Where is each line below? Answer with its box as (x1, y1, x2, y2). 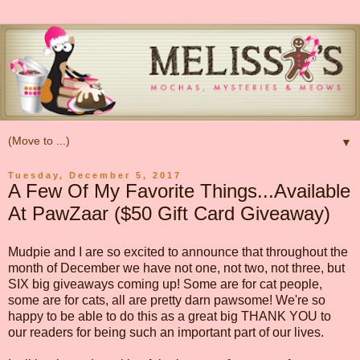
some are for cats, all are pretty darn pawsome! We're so (8, 292, 325, 307)
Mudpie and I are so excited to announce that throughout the (8, 244, 348, 259)
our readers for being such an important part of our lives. (8, 325, 324, 339)
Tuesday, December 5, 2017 (8, 170, 182, 180)
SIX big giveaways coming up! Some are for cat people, (8, 276, 322, 291)
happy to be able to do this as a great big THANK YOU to (8, 309, 331, 323)
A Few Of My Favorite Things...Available (8, 179, 350, 202)
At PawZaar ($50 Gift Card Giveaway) (8, 202, 330, 224)
